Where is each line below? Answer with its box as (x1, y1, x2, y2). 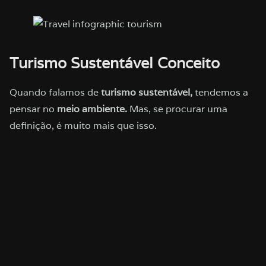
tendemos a (192, 85, 248, 99)
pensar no (9, 102, 57, 115)
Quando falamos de (9, 85, 101, 99)
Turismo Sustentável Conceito (9, 53, 220, 72)
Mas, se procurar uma (127, 102, 227, 115)
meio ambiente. (57, 102, 127, 115)
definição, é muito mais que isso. (9, 119, 157, 132)
